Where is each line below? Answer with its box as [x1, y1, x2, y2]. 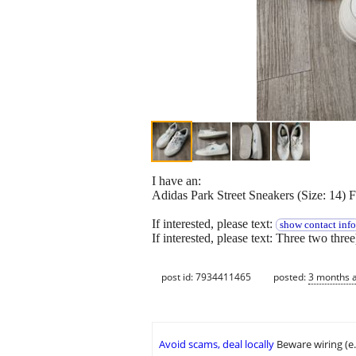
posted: [273, 269, 308, 284]
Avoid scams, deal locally [159, 337, 274, 352]
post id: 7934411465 [161, 269, 251, 284]
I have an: [152, 174, 201, 188]
